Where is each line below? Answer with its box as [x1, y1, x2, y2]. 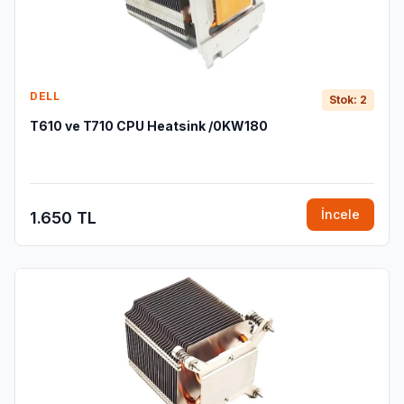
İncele [321, 207, 360, 222]
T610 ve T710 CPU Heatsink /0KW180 [30, 118, 268, 133]
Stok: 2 [329, 93, 367, 106]
